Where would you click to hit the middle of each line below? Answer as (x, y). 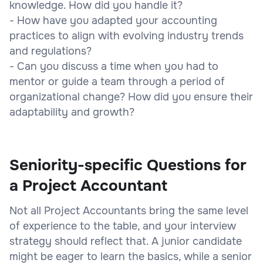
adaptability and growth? (72, 112)
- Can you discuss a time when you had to (114, 66)
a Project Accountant (88, 186)
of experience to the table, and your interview (123, 226)
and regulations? (50, 51)
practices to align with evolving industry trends (127, 36)
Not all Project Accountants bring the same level (129, 210)
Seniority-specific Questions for (128, 165)
